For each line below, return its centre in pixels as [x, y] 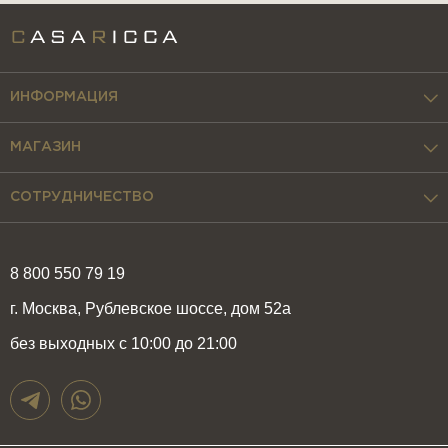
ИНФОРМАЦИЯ [64, 97]
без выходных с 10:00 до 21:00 [123, 343]
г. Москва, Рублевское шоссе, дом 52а [150, 308]
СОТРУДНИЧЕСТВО [82, 197]
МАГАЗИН [45, 147]
